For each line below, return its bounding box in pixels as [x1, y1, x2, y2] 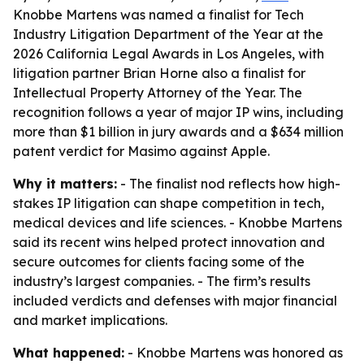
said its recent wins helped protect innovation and [13, 234, 325, 250]
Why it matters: [13, 175, 117, 192]
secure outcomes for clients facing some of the [13, 253, 305, 270]
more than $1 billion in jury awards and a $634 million [13, 123, 344, 140]
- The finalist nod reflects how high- [117, 175, 340, 192]
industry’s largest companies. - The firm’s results [13, 273, 310, 289]
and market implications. [13, 312, 167, 328]
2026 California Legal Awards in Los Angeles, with [13, 45, 324, 62]
